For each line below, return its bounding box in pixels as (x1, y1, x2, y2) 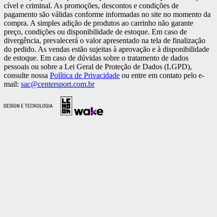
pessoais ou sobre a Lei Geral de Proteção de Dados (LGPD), (4, 62, 192, 71)
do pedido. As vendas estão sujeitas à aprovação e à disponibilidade (4, 45, 209, 54)
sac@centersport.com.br (21, 80, 94, 89)
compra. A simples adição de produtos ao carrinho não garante (4, 19, 193, 28)
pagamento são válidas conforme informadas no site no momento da (4, 10, 211, 19)
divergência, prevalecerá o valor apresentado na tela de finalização (4, 36, 205, 45)
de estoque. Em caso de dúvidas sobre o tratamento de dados (4, 54, 188, 62)
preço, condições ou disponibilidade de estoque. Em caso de (4, 28, 187, 36)
